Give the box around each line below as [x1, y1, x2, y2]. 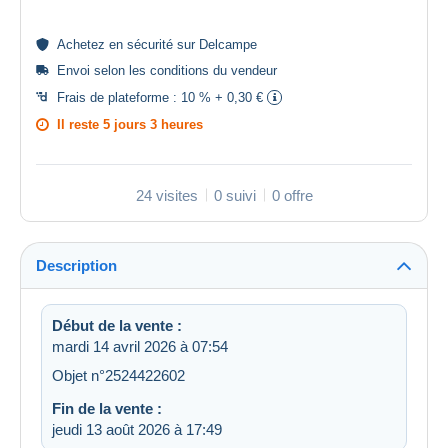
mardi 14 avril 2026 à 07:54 [52, 337, 228, 355]
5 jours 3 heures [103, 116, 203, 132]
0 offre [271, 186, 313, 204]
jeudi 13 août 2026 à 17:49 [52, 420, 222, 438]
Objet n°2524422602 [52, 366, 185, 384]
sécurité [127, 36, 173, 52]
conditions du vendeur [150, 62, 277, 78]
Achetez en [57, 36, 127, 52]
